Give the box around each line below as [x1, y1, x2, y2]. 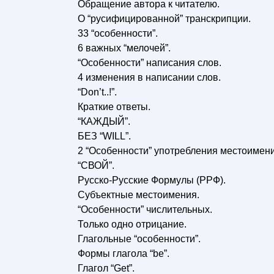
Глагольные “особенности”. [78, 234, 201, 244]
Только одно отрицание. [78, 219, 187, 229]
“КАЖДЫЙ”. [78, 116, 130, 127]
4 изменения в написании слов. [78, 72, 221, 83]
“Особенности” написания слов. [78, 57, 221, 68]
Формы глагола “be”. [78, 248, 169, 259]
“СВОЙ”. [78, 160, 114, 171]
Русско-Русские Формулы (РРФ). [78, 175, 226, 185]
